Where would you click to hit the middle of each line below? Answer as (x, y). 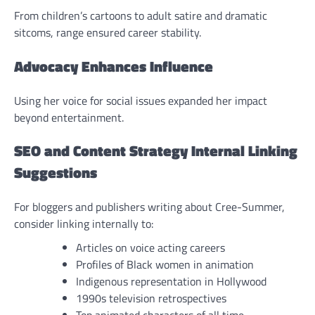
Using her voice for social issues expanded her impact (141, 100)
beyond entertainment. (69, 117)
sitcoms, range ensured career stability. (108, 33)
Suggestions (56, 173)
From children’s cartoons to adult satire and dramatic (141, 16)
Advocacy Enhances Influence (114, 66)
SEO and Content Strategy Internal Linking (156, 151)
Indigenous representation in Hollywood (171, 282)
